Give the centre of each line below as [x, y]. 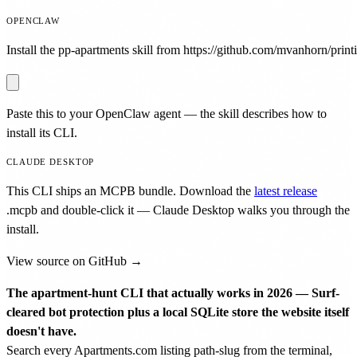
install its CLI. [42, 132]
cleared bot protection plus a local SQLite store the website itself [178, 312]
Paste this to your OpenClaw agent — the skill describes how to [167, 113]
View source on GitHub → [75, 261]
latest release [286, 190]
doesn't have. [41, 331]
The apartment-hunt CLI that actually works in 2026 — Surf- [173, 292]
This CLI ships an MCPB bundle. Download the [129, 190]
